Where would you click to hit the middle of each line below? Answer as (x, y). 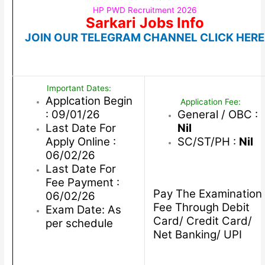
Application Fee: (211, 102)
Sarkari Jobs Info (145, 23)
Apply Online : (80, 142)
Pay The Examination (207, 193)
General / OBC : (217, 115)
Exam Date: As (83, 210)
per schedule (79, 224)
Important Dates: (79, 88)
